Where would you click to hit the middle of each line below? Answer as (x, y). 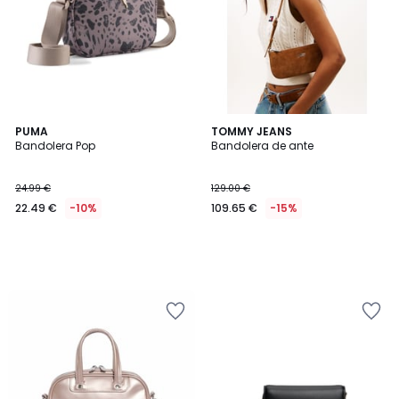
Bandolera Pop (55, 146)
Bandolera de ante (262, 146)
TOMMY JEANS (252, 131)
